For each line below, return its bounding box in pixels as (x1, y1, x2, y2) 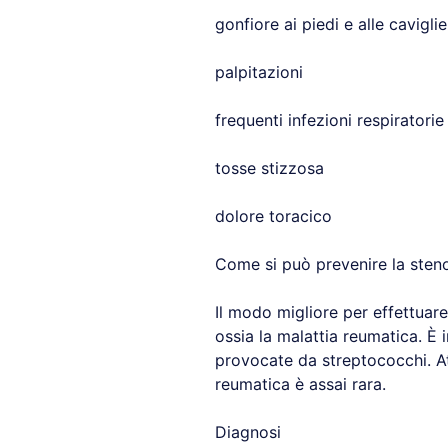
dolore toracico (214, 206, 332, 226)
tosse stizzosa (214, 158, 324, 178)
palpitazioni (214, 62, 303, 82)
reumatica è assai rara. (214, 374, 386, 394)
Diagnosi (214, 422, 281, 442)
